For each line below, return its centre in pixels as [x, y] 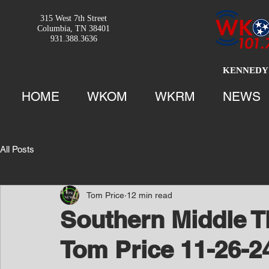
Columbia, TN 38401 [74, 29]
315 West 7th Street [74, 18]
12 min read [150, 195]
